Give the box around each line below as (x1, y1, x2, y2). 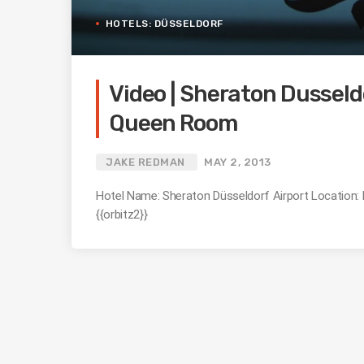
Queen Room (109, 109, 238, 136)
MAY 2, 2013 (204, 155, 271, 168)
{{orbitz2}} (96, 206, 148, 222)
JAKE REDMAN (106, 155, 185, 168)
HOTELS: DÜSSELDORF (106, 17, 223, 29)
